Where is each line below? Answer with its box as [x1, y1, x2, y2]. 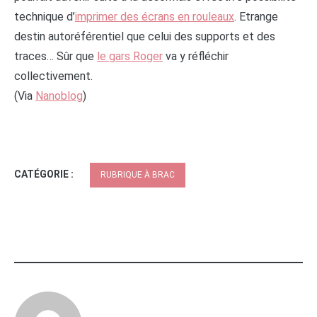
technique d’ [14, 9, 75, 23]
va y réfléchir [163, 49, 229, 63]
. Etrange [234, 9, 278, 23]
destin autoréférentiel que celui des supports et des [14, 29, 275, 43]
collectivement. [14, 69, 93, 83]
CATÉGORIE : [14, 168, 76, 180]
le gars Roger [97, 49, 163, 63]
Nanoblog [35, 88, 83, 103]
